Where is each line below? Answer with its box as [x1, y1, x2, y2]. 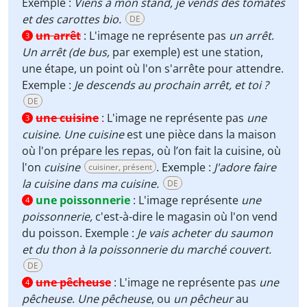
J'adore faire [214, 160, 276, 175]
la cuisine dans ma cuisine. [22, 176, 159, 191]
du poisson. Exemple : [22, 225, 137, 241]
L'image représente [138, 193, 241, 208]
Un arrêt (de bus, [22, 45, 110, 60]
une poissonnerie [36, 193, 130, 208]
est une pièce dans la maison [124, 127, 276, 142]
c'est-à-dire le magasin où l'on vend [93, 209, 278, 224]
